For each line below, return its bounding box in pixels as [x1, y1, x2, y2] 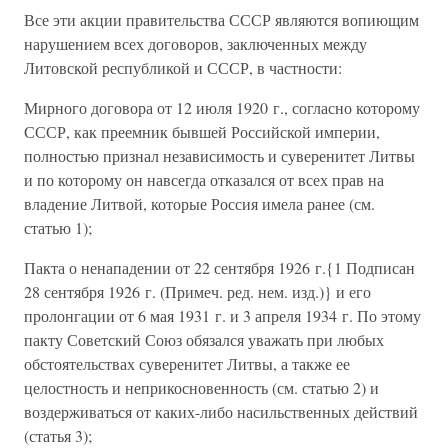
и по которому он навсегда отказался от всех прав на [24, 169, 384, 190]
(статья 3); [24, 425, 92, 446]
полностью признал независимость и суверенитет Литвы [24, 145, 415, 166]
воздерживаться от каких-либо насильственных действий [24, 401, 418, 422]
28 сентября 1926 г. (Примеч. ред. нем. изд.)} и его [24, 281, 371, 302]
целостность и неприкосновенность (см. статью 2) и [24, 377, 379, 398]
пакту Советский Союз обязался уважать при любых [24, 329, 384, 350]
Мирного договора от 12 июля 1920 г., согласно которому [24, 97, 420, 118]
